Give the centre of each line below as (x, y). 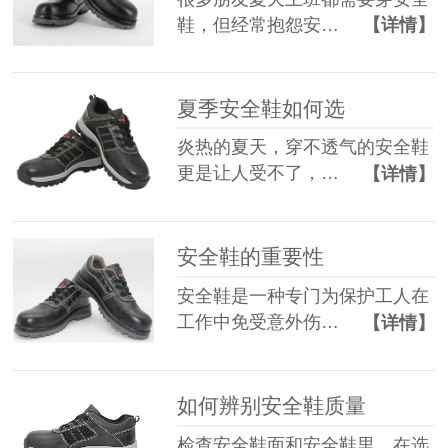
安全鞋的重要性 (251, 257)
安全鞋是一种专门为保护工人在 (303, 296)
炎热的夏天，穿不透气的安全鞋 (303, 147)
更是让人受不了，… (258, 173)
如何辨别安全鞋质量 (272, 405)
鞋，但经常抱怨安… (258, 24)
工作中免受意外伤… (258, 322)
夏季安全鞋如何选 (261, 108)
